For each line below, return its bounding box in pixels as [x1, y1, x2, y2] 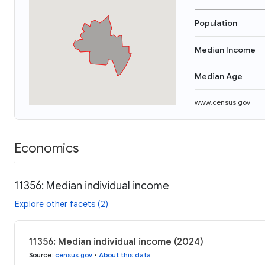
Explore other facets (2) [15, 198, 108, 209]
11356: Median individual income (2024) [29, 235, 203, 248]
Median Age [195, 71, 243, 82]
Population [195, 18, 237, 28]
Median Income [195, 44, 256, 55]
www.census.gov [195, 98, 250, 106]
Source [29, 250, 51, 259]
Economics [14, 140, 79, 156]
